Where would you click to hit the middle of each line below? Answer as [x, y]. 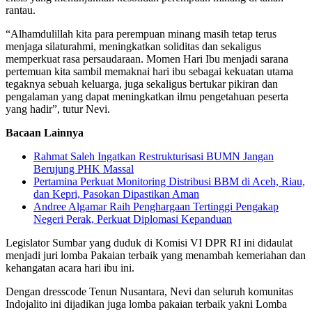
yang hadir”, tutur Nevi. [58, 109]
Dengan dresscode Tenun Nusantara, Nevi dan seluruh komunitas [149, 292]
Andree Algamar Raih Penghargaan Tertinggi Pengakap [156, 207]
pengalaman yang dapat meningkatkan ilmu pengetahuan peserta [147, 97]
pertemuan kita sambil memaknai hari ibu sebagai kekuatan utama [149, 72]
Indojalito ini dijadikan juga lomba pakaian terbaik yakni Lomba [146, 304]
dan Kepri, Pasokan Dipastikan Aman [116, 194]
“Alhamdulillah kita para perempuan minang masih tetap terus [141, 34]
